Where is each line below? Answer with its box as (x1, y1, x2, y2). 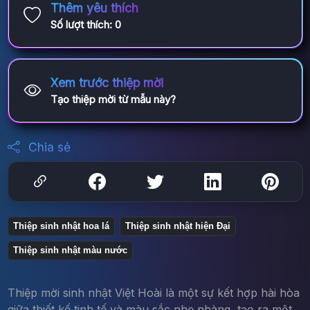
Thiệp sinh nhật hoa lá (12, 221, 109, 232)
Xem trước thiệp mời (50, 75, 163, 91)
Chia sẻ (24, 140, 71, 155)
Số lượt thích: (50, 18, 115, 32)
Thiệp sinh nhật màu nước (12, 245, 127, 256)
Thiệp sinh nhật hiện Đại (125, 221, 230, 232)
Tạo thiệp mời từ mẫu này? (50, 93, 176, 107)
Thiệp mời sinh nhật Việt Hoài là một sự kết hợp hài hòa (7, 286, 300, 300)
